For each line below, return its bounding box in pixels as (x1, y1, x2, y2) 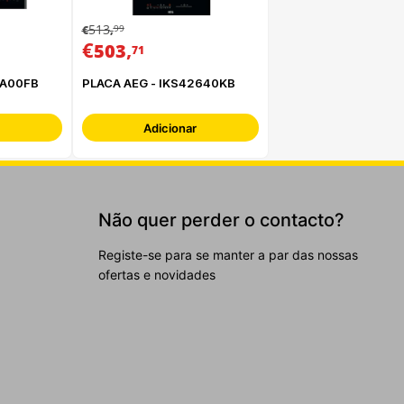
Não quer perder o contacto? (98, 209, 344, 232)
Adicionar (143, 121, 197, 136)
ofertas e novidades (98, 267, 216, 283)
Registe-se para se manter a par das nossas (98, 247, 358, 263)
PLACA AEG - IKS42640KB (81, 75, 235, 90)
